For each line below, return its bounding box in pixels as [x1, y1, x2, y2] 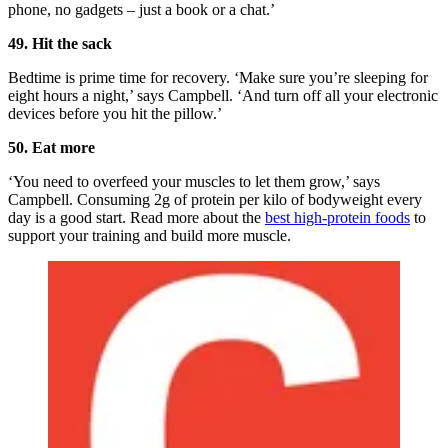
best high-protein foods [265, 209, 410, 227]
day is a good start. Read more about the [8, 209, 265, 227]
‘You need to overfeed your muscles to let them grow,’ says [8, 173, 380, 191]
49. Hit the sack [8, 35, 112, 53]
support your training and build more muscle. [8, 227, 291, 245]
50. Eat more [8, 139, 95, 157]
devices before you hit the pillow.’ [8, 105, 226, 123]
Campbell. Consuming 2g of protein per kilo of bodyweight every [8, 191, 422, 209]
